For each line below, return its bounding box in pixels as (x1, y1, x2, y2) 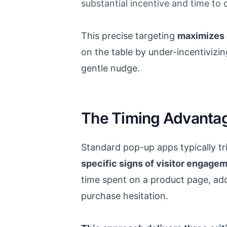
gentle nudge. (81, 63, 140, 74)
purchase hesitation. (81, 191, 168, 202)
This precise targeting (81, 30, 177, 42)
